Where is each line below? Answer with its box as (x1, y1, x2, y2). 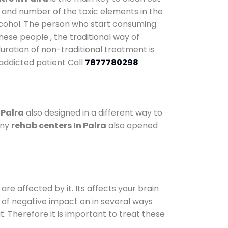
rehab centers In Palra (11, 119, 106, 131)
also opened (106, 119, 158, 131)
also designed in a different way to (24, 106, 162, 119)
